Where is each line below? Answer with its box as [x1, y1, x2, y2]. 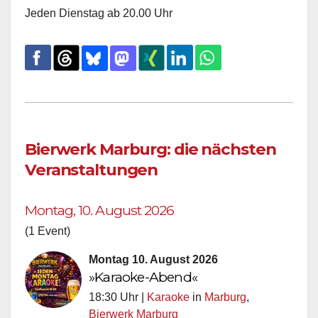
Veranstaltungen [25, 159, 158, 180]
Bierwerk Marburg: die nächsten [25, 138, 276, 159]
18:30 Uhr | [89, 290, 147, 303]
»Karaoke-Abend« [89, 268, 197, 285]
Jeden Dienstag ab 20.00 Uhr [25, 6, 172, 19]
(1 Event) [25, 224, 70, 237]
